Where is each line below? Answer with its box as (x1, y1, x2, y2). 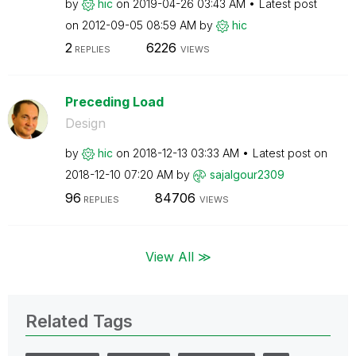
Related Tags (25, 310, 133, 331)
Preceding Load (64, 94, 164, 110)
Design (64, 115, 106, 131)
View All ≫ (145, 248, 211, 265)
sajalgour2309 (209, 168, 284, 181)
